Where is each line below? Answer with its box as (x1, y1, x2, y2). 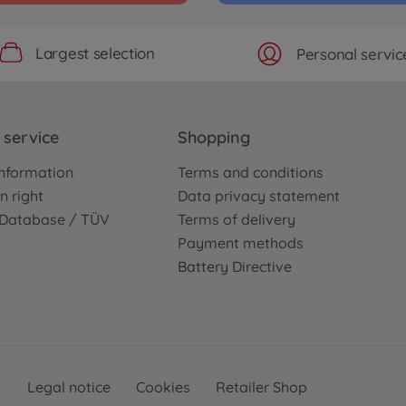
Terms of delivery (178, 210, 295, 228)
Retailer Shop (215, 378, 307, 396)
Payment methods (178, 234, 304, 252)
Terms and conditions (178, 163, 324, 181)
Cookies (135, 378, 190, 396)
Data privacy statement (178, 187, 340, 205)
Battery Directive (178, 257, 292, 275)
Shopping (178, 127, 250, 148)
